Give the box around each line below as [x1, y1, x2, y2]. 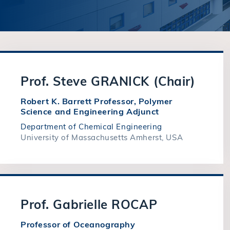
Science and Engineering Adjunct [21, 106, 159, 117]
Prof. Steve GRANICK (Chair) [21, 73, 196, 89]
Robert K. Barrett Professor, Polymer [21, 96, 172, 106]
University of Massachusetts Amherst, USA [21, 132, 183, 142]
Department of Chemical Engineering [21, 122, 162, 131]
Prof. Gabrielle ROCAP [21, 197, 158, 212]
